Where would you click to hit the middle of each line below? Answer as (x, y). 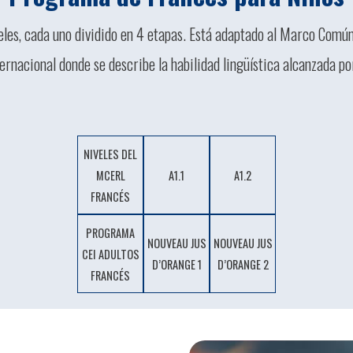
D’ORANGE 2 (243, 264)
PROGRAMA (110, 232)
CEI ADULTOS (110, 254)
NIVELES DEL (110, 154)
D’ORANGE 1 (176, 264)
